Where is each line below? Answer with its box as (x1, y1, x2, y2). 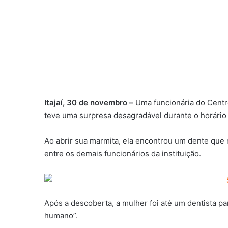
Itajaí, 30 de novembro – (44, 98, 133, 108)
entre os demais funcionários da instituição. (44, 149, 201, 159)
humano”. (44, 210, 78, 220)
